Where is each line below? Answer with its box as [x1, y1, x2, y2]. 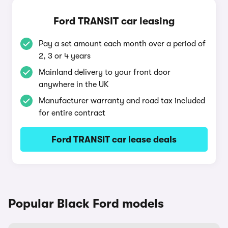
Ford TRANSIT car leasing [53, 15, 175, 27]
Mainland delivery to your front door [39, 68, 170, 77]
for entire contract [39, 108, 105, 118]
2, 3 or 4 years [39, 51, 91, 61]
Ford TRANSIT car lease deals [51, 134, 177, 145]
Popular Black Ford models [8, 196, 164, 211]
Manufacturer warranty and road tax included [39, 96, 205, 105]
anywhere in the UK [39, 80, 109, 89]
